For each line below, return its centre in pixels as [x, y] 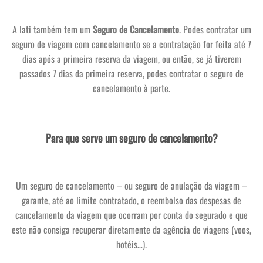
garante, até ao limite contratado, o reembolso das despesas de [131, 200]
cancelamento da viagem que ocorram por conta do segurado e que [131, 215]
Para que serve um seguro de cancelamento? [131, 138]
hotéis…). [131, 244]
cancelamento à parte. [131, 88]
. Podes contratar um [215, 29]
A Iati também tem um [52, 29]
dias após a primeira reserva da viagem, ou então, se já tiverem [131, 58]
